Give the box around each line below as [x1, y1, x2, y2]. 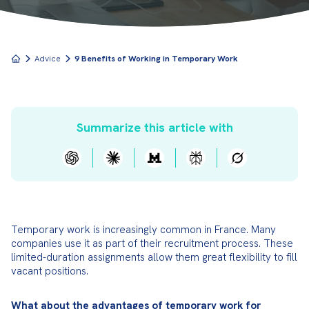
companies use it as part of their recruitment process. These [11, 237, 293, 250]
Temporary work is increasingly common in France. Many [11, 223, 276, 237]
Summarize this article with [76, 119, 233, 135]
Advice [34, 53, 61, 64]
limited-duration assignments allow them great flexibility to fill [11, 250, 297, 264]
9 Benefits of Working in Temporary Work [74, 53, 238, 64]
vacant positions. [11, 264, 88, 278]
